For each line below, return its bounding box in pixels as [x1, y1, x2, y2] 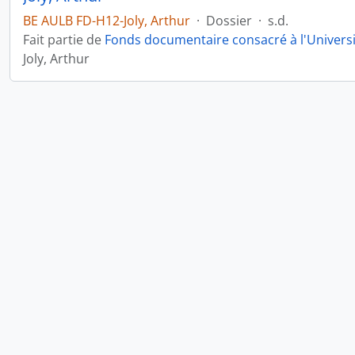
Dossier [206, 12, 252, 29]
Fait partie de [23, 31, 105, 48]
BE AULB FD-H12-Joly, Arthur [23, 12, 190, 29]
